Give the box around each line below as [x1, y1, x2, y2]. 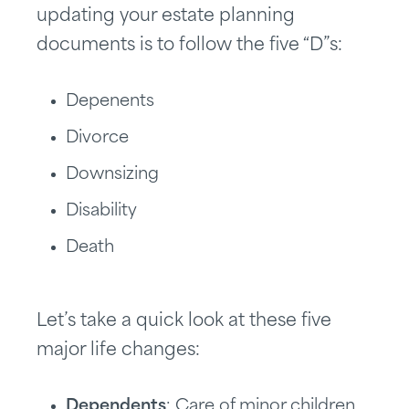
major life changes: [37, 342, 200, 360]
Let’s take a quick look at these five [37, 313, 331, 330]
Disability [66, 203, 137, 220]
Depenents [66, 93, 154, 110]
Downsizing [66, 166, 159, 184]
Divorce [66, 130, 129, 147]
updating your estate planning [37, 8, 295, 26]
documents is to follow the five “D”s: [37, 37, 342, 55]
